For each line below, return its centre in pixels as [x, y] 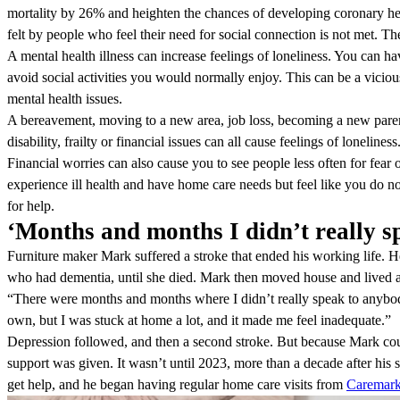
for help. [31, 206]
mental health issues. [65, 99]
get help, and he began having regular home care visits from [177, 385]
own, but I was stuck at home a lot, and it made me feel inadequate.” [199, 321]
